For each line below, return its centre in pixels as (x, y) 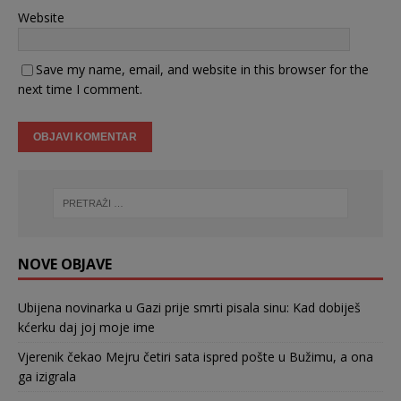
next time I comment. (80, 89)
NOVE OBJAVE (65, 264)
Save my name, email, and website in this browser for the (202, 69)
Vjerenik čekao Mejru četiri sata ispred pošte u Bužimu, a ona (196, 356)
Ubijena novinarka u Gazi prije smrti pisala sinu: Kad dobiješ (189, 307)
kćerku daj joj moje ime (86, 327)
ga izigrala (47, 376)
